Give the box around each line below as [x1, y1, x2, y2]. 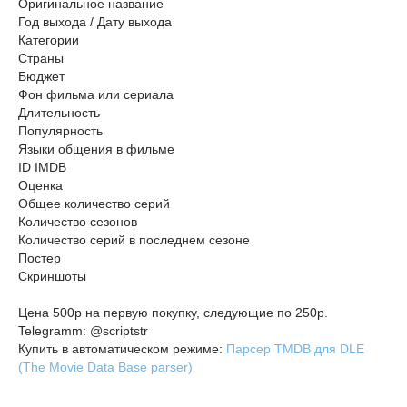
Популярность [18, 124, 103, 139]
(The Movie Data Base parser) [18, 360, 193, 375]
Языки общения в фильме [18, 142, 174, 157]
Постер [18, 251, 61, 266]
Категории [18, 33, 79, 48]
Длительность [18, 105, 100, 121]
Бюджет [18, 69, 65, 84]
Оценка [18, 178, 63, 194]
